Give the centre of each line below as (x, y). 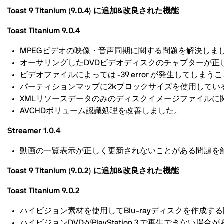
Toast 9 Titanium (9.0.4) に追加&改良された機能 (93, 11)
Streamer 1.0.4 (34, 131)
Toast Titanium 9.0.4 (44, 31)
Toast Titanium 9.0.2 (44, 191)
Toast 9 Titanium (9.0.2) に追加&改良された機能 (93, 171)
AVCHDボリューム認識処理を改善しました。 (101, 111)
